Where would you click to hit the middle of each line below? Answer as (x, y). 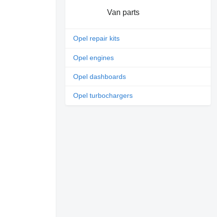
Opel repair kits (97, 39)
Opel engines (94, 57)
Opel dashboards (100, 77)
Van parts (123, 12)
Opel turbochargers (103, 96)
